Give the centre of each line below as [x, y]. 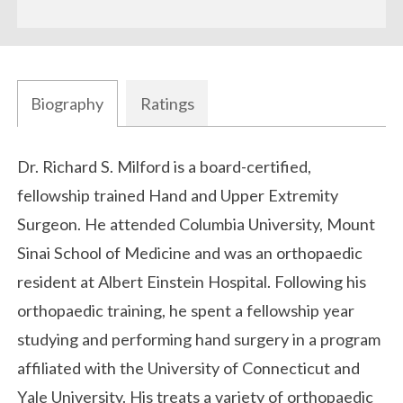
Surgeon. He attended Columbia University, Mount [197, 224]
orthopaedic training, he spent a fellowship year [186, 311]
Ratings [167, 104]
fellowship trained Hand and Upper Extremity [178, 196]
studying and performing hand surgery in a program [199, 340]
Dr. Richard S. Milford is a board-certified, [165, 167]
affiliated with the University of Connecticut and [189, 368]
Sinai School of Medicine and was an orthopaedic [190, 253]
